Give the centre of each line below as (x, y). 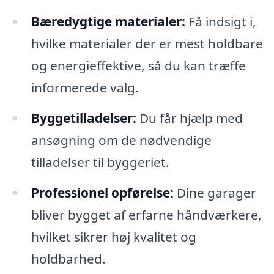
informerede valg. (85, 87)
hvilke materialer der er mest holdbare (147, 43)
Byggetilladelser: (83, 118)
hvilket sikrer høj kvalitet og (113, 236)
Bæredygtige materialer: (108, 21)
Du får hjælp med (189, 118)
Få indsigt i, (220, 21)
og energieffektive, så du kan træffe (138, 65)
